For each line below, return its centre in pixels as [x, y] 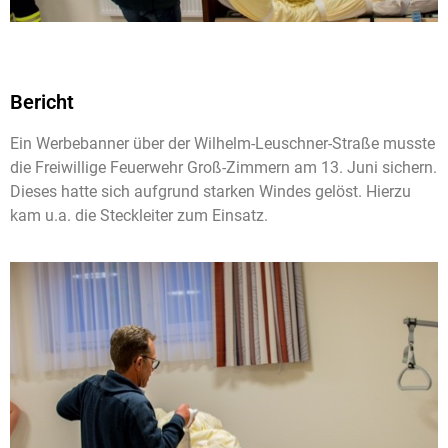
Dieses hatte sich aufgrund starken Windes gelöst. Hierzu [210, 191]
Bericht [42, 101]
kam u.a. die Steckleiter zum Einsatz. [139, 215]
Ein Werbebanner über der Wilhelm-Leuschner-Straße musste [222, 143]
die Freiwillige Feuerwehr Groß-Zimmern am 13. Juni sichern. [223, 167]
